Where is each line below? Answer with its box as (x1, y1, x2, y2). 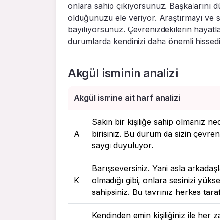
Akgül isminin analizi (68, 66, 178, 80)
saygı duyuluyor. (92, 140, 153, 150)
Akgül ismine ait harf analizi (74, 92, 180, 103)
